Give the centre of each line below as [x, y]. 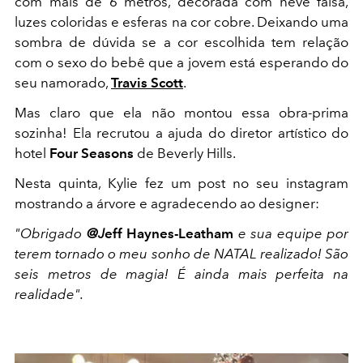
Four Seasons [92, 153]
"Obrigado [51, 233]
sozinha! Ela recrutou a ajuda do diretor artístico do [181, 132]
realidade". [49, 294]
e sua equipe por [293, 233]
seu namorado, [63, 82]
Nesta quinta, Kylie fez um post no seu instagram [181, 183]
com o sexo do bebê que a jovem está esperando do [181, 62]
